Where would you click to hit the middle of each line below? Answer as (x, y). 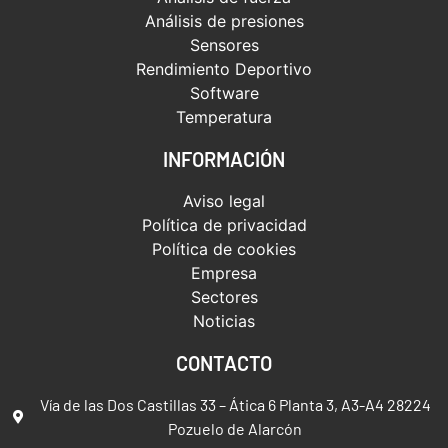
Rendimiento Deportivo (224, 69)
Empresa (224, 273)
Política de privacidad (224, 225)
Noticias (224, 321)
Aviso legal (224, 201)
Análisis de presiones (224, 21)
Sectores (224, 297)
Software (224, 93)
